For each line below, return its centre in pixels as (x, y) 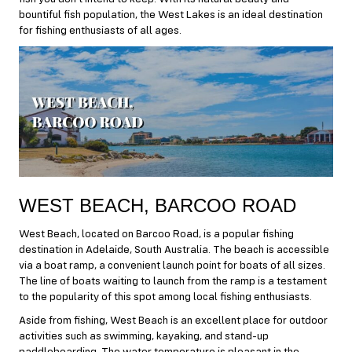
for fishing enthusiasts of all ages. (100, 30)
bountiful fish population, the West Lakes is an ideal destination (171, 15)
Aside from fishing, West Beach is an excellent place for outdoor (173, 321)
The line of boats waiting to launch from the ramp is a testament (173, 282)
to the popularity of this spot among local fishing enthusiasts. (165, 297)
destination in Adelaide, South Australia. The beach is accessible (174, 250)
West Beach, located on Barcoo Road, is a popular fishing (156, 235)
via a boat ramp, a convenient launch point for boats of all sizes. (172, 266)
